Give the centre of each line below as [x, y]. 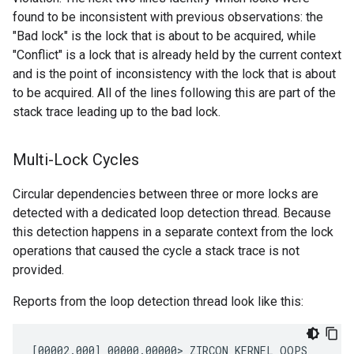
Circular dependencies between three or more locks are [166, 194]
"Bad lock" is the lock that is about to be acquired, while [164, 36]
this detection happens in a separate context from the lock [173, 232]
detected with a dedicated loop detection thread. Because [172, 213]
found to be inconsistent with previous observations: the [168, 17]
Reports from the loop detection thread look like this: [158, 302]
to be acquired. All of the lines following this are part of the [174, 93]
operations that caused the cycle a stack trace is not [156, 251]
